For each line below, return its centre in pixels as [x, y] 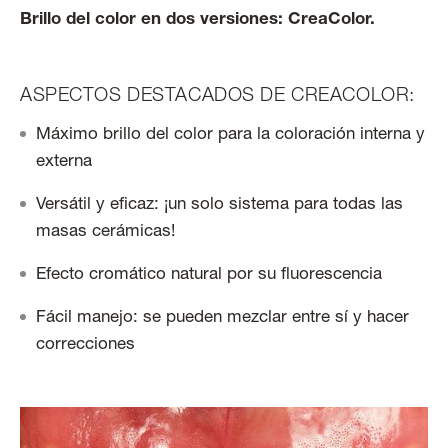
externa [64, 163]
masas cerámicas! [105, 233]
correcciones [85, 346]
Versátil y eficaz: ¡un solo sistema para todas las [219, 206]
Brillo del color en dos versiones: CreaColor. [197, 21]
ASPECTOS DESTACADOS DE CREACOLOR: [217, 97]
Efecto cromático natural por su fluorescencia [209, 276]
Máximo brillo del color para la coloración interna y [230, 136]
